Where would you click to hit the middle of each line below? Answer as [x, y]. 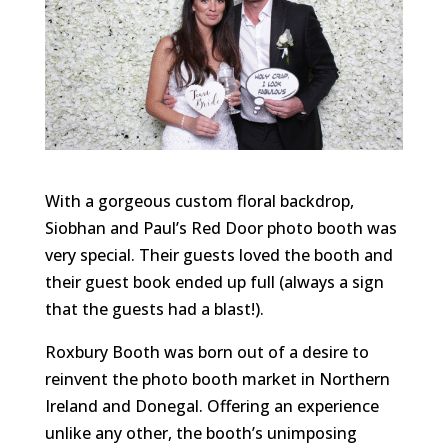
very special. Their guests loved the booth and [218, 254]
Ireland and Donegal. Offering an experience [211, 405]
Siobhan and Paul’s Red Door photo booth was [220, 227]
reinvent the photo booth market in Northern [217, 378]
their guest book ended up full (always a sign [214, 281]
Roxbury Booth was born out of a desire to [206, 351]
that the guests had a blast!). [154, 308]
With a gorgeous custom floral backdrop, [199, 200]
